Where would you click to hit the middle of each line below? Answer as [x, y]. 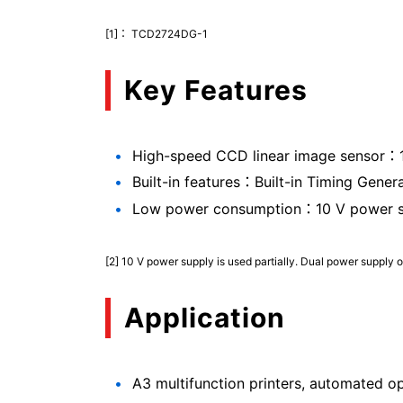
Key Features [216, 90]
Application [205, 318]
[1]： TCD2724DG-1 [157, 33]
